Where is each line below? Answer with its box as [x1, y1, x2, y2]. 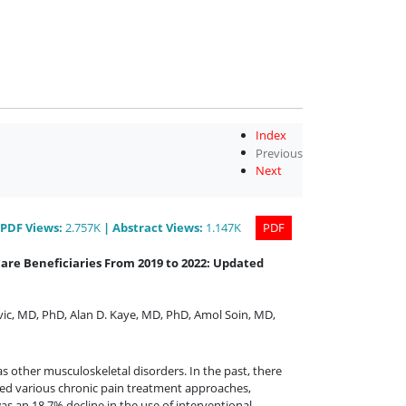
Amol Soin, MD [194, 305, 273, 323]
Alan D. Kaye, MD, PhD [70, 305, 188, 323]
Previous [256, 144, 303, 161]
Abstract [112, 218, 166, 236]
